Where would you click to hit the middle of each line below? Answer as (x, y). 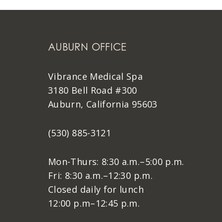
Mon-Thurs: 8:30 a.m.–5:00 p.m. (116, 162)
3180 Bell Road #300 (93, 90)
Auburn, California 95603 (103, 104)
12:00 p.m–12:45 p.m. (94, 203)
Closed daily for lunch (96, 189)
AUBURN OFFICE (87, 47)
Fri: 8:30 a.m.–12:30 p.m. (100, 175)
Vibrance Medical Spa (96, 76)
